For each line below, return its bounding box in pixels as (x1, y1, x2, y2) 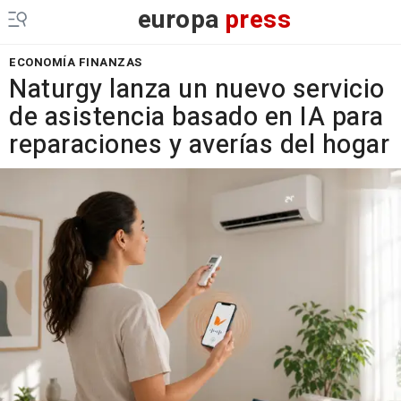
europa (137, 2, 220, 38)
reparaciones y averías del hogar (9, 126, 389, 164)
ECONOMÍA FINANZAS (9, 54, 142, 71)
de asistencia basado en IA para (9, 98, 384, 136)
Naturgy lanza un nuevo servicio (9, 71, 385, 108)
